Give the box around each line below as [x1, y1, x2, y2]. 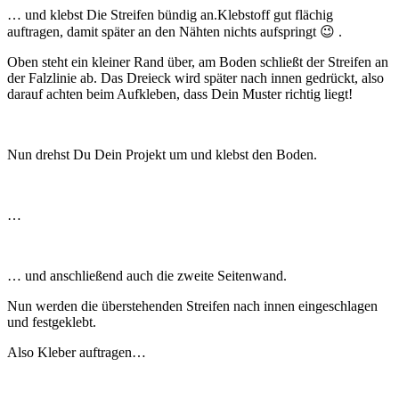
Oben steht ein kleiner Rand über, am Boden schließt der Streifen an [7, 54, 388, 70]
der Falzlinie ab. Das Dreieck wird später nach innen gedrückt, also [7, 70, 384, 86]
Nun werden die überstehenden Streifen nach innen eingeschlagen [7, 298, 378, 314]
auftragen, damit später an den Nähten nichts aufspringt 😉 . [7, 24, 342, 40]
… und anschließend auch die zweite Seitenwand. [7, 268, 287, 284]
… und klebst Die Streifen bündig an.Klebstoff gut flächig [7, 7, 333, 23]
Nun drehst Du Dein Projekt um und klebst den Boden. [7, 147, 317, 163]
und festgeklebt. [7, 314, 96, 330]
